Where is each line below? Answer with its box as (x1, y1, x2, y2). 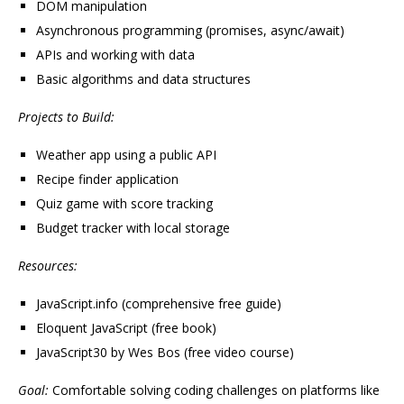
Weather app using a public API (36, 146, 216, 164)
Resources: (18, 257, 78, 275)
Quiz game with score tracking (36, 195, 213, 213)
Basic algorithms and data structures (36, 70, 251, 88)
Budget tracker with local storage (36, 219, 230, 237)
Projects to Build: (18, 108, 115, 126)
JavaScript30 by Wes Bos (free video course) (36, 344, 294, 362)
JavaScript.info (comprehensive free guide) (36, 295, 281, 313)
